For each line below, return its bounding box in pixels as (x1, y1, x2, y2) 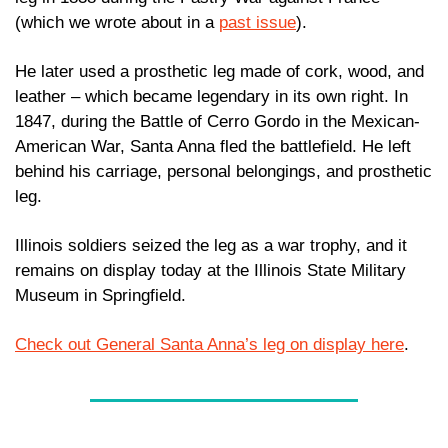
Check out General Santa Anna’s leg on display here (15, 335, 404, 355)
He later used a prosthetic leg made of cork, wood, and (15, 62, 424, 82)
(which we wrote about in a (15, 13, 219, 33)
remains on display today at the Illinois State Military (15, 261, 406, 281)
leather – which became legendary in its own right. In (15, 87, 408, 107)
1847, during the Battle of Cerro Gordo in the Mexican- (15, 112, 420, 132)
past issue (219, 13, 296, 33)
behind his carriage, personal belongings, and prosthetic (15, 162, 432, 182)
